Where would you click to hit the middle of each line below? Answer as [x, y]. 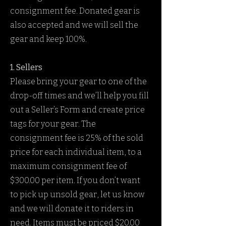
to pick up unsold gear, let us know [77, 194]
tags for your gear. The [53, 124]
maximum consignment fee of [68, 166]
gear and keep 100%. [48, 39]
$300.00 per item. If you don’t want [75, 180]
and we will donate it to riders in [72, 209]
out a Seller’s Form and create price [77, 110]
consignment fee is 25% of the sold [77, 138]
